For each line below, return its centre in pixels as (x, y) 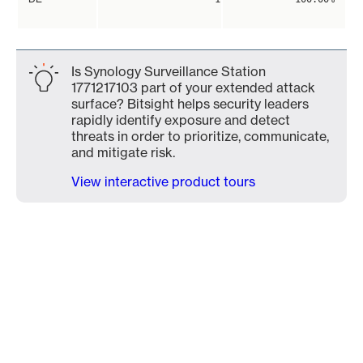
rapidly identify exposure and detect (181, 120)
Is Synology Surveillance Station (169, 71)
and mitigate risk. (123, 152)
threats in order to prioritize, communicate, (200, 136)
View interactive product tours (163, 181)
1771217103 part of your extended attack (193, 88)
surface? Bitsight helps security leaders (190, 104)
